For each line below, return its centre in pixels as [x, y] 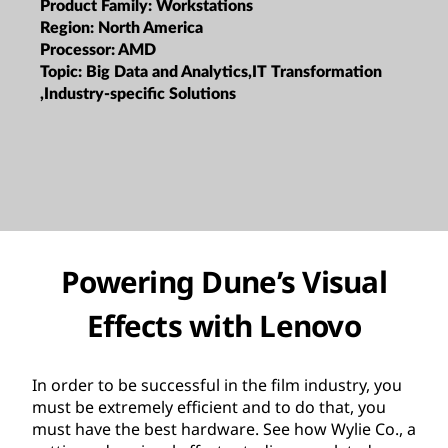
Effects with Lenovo [224, 325]
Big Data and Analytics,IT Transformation [234, 71]
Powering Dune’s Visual [224, 281]
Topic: [63, 71]
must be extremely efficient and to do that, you [209, 406]
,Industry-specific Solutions [138, 93]
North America [150, 27]
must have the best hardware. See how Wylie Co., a [224, 428]
